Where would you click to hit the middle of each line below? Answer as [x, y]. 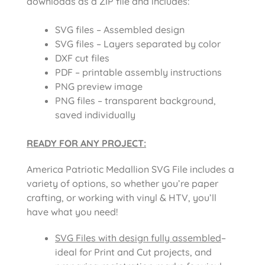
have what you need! [72, 211]
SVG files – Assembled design [120, 29]
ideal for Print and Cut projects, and [133, 252]
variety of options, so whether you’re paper [122, 183]
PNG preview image [99, 86]
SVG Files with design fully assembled [138, 237]
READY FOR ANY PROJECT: [86, 143]
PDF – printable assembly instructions [138, 72]
